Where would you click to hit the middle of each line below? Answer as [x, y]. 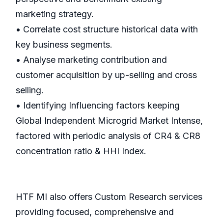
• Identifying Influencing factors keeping [98, 106]
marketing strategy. [55, 14]
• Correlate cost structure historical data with [107, 29]
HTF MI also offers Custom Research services [109, 197]
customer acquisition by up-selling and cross [106, 75]
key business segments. [64, 45]
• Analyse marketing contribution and [91, 60]
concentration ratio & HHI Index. [81, 151]
